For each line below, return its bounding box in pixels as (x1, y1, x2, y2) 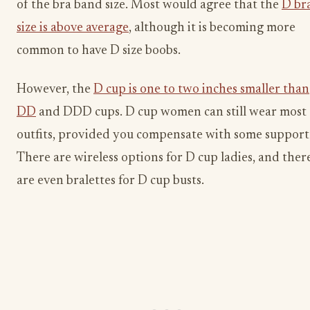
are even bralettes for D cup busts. (17, 174, 204, 188)
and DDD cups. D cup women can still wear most (36, 105, 307, 119)
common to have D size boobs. (17, 44, 181, 58)
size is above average (17, 21, 129, 35)
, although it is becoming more (129, 21, 295, 35)
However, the (17, 82, 93, 96)
